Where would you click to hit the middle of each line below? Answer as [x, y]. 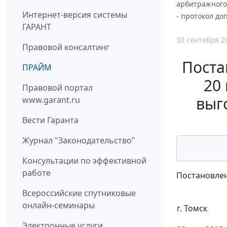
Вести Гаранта [50, 120]
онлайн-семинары [59, 205]
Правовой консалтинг [66, 47]
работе [36, 173]
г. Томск [192, 208]
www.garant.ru [51, 100]
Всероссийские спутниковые [79, 193]
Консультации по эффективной [84, 160]
